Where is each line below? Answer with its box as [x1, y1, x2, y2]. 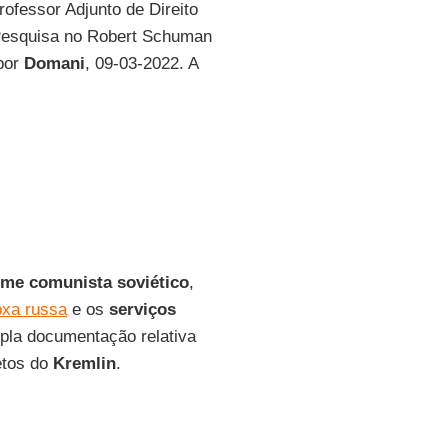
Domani [23, 54, 85, 73]
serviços [108, 300, 176, 319]
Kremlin [52, 354, 116, 373]
